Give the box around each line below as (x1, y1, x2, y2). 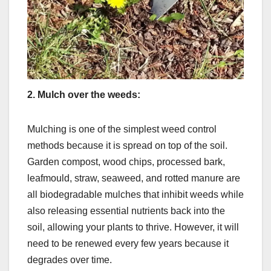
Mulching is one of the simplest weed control (27, 124, 217, 135)
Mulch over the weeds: (38, 90, 140, 100)
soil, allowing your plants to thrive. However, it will (27, 222, 239, 233)
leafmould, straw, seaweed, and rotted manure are (27, 173, 240, 184)
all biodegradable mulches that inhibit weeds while (27, 189, 244, 200)
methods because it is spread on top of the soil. (27, 140, 227, 151)
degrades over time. (27, 255, 112, 266)
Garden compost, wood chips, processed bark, (27, 157, 225, 168)
